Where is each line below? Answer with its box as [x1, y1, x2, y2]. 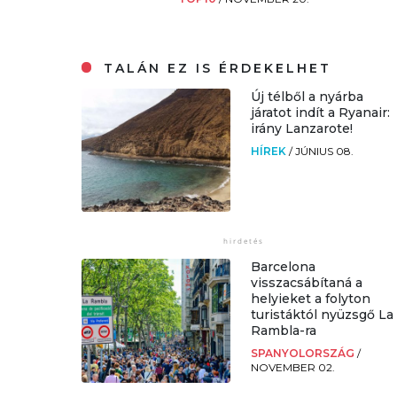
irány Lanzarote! [251, 120, 354, 136]
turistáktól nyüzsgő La [251, 307, 394, 323]
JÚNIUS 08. [295, 144, 354, 158]
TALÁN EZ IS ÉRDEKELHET [97, 59, 332, 76]
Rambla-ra [251, 323, 317, 339]
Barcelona [251, 259, 316, 276]
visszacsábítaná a [251, 275, 363, 292]
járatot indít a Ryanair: [251, 104, 391, 121]
